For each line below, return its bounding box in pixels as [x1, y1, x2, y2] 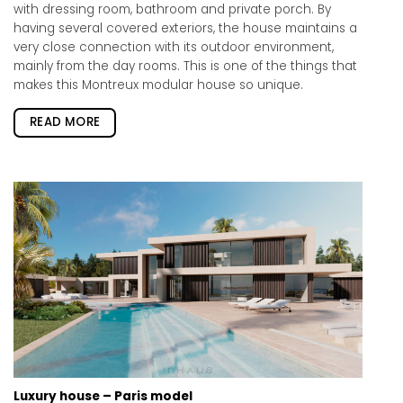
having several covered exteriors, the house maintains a [13, 20, 357, 38]
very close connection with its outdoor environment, [13, 39, 334, 57]
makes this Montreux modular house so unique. [13, 76, 303, 94]
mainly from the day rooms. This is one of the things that [13, 58, 357, 76]
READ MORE [29, 112, 101, 130]
